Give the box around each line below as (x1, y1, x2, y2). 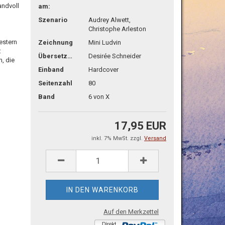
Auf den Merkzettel (103, 207, 159, 215)
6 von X (88, 93, 109, 101)
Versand (144, 135, 166, 142)
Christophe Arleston (88, 25, 146, 33)
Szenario (38, 16, 67, 24)
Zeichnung (38, 39, 73, 47)
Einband (38, 66, 64, 74)
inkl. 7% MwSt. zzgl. (91, 135, 144, 142)
